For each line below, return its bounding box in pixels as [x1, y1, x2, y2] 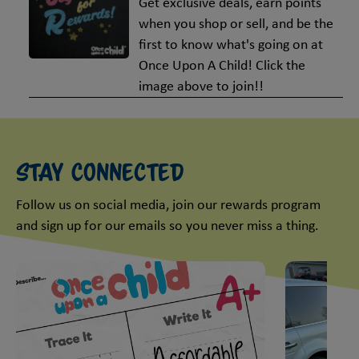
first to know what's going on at [139, 37, 324, 53]
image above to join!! [139, 79, 264, 95]
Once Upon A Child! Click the [139, 58, 306, 74]
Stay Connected [16, 157, 184, 187]
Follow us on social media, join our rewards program [16, 197, 321, 213]
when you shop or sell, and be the [139, 16, 334, 32]
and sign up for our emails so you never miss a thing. [16, 218, 319, 234]
